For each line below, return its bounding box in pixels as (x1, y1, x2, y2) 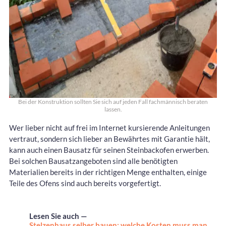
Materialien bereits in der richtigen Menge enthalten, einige (9, 167, 207, 177)
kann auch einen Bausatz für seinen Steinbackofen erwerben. (9, 145, 209, 155)
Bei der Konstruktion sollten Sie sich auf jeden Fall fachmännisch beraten (18, 98, 208, 106)
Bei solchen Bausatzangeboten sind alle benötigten (9, 156, 178, 166)
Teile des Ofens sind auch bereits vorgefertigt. (9, 179, 161, 188)
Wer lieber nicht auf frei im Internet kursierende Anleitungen (9, 123, 210, 133)
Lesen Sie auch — (29, 211, 87, 221)
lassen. (104, 105, 122, 114)
